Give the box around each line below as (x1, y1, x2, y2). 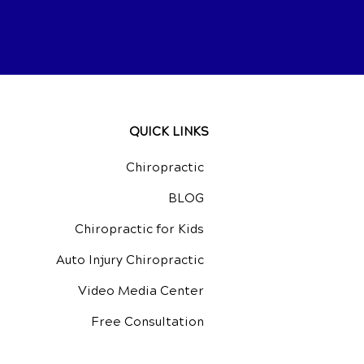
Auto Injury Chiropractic (56, 252, 204, 267)
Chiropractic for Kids (75, 221, 204, 236)
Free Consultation (91, 314, 204, 329)
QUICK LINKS (129, 123, 209, 139)
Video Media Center (78, 283, 204, 298)
